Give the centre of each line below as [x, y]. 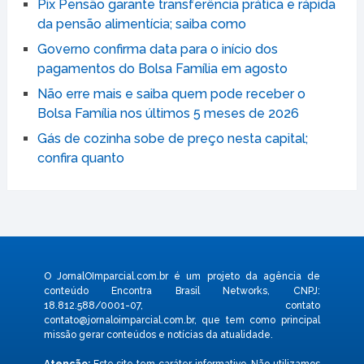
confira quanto [80, 158]
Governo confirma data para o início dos [157, 50]
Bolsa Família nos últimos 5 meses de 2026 [168, 114]
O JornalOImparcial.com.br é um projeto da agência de [182, 277]
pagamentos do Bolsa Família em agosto [162, 69]
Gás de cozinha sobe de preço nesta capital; [172, 139]
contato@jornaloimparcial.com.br [119, 321]
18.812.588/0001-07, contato [182, 306]
